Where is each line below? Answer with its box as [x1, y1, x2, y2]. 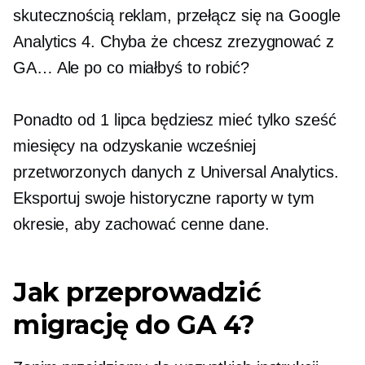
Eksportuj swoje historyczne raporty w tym [13, 189, 314, 207]
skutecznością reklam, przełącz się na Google [13, 7, 341, 24]
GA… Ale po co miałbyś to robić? [13, 59, 249, 77]
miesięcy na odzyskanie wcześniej [13, 137, 256, 155]
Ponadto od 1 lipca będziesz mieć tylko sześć [13, 111, 336, 129]
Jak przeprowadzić [13, 276, 262, 308]
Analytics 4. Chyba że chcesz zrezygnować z [13, 33, 334, 51]
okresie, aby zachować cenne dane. [13, 215, 270, 233]
